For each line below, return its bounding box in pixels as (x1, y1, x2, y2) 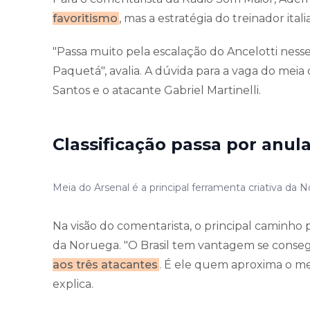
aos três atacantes (53, 257, 158, 271)
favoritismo (53, 11, 118, 25)
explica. (53, 277, 93, 291)
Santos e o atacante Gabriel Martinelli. (53, 83, 261, 97)
